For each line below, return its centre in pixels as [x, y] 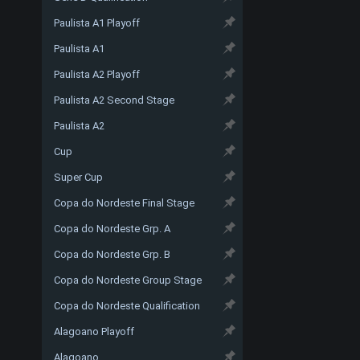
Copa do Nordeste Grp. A [112, 228]
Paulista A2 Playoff [97, 74]
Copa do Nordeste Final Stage [124, 202]
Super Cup [78, 177]
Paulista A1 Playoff [97, 22]
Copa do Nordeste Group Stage [128, 280]
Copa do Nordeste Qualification [127, 305]
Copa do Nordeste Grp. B [112, 254]
